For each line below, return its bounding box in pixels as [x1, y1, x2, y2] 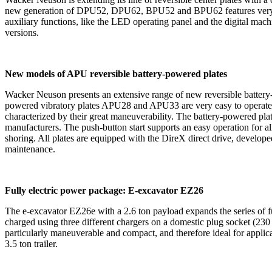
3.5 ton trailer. [5, 238, 58, 249]
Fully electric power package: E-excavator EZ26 [5, 185, 203, 195]
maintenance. [5, 143, 58, 154]
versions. [5, 27, 41, 38]
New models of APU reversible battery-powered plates [5, 68, 229, 79]
